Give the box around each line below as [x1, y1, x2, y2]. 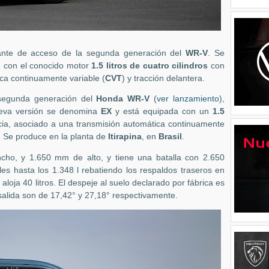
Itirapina [108, 132, 142, 142]
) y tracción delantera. [122, 73, 205, 83]
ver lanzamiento [157, 94, 220, 104]
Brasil [159, 132, 182, 142]
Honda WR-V [96, 94, 150, 104]
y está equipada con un [112, 107, 213, 116]
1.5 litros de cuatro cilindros [91, 61, 211, 70]
